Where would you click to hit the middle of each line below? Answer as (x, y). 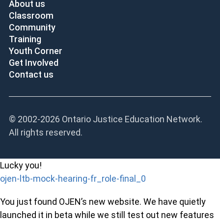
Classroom (31, 15)
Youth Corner (35, 51)
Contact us (31, 74)
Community (32, 27)
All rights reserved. (45, 132)
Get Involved (33, 63)
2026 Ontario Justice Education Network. (121, 119)
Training (25, 39)
